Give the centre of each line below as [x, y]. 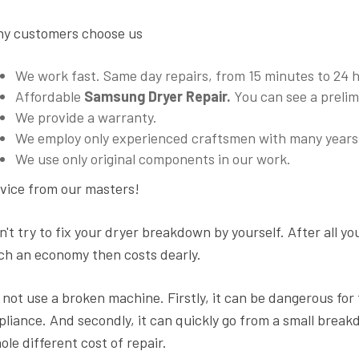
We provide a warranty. [86, 117]
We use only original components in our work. [153, 158]
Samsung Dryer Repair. [159, 96]
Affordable [50, 96]
